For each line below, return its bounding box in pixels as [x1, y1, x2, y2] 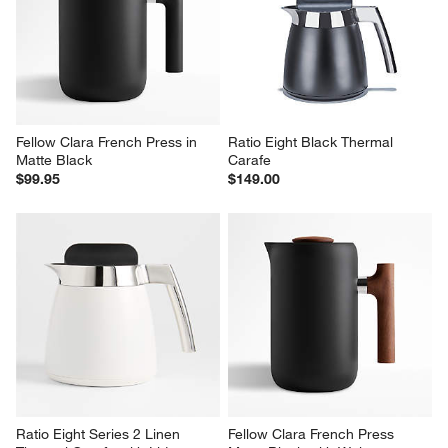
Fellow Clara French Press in [16, 132, 202, 151]
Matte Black [16, 150, 93, 169]
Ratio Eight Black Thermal [228, 132, 397, 151]
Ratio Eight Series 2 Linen [16, 424, 185, 443]
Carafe [228, 150, 271, 169]
